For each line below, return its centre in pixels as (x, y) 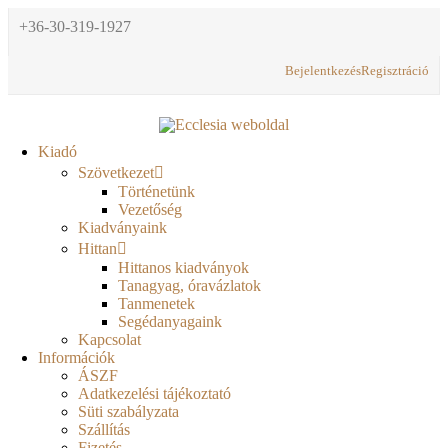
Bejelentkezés (323, 70)
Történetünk (156, 192)
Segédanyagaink (170, 322)
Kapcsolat (109, 340)
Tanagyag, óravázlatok (189, 286)
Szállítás (104, 430)
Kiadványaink (122, 228)
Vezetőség (150, 210)
